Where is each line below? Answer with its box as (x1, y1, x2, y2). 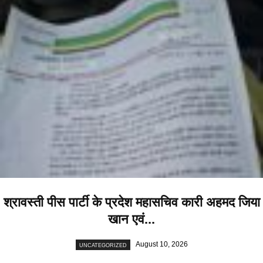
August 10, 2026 (135, 240, 188, 249)
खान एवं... (108, 212, 155, 227)
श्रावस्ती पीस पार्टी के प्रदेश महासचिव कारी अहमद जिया (3, 195, 260, 210)
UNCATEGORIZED (79, 242, 127, 248)
